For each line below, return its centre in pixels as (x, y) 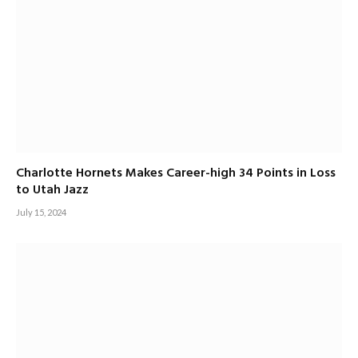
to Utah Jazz (52, 191)
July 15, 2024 (41, 213)
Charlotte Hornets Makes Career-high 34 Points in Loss (176, 174)
